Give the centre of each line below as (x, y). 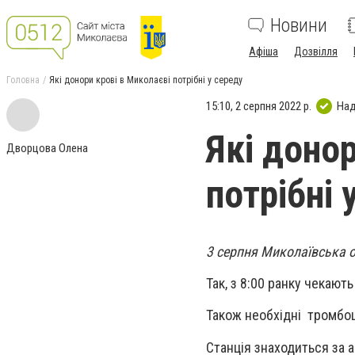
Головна (23, 80)
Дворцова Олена (47, 148)
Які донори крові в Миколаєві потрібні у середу (146, 80)
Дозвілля (316, 52)
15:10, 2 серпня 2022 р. (259, 106)
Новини (299, 25)
